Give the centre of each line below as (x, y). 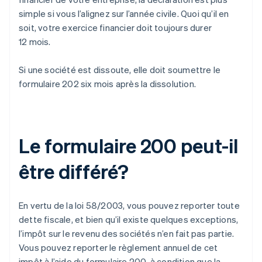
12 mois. (35, 41)
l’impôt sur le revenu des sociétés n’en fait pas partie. (127, 233)
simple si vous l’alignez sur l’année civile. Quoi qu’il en (124, 13)
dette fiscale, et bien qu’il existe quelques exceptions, (129, 219)
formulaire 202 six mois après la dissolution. (107, 83)
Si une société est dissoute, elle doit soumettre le (120, 69)
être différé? (74, 171)
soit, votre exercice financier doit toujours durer (116, 27)
